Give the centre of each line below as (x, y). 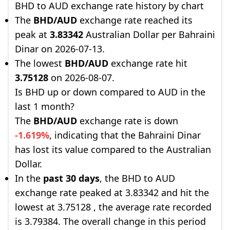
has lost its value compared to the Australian (113, 149)
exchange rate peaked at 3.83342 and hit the (112, 193)
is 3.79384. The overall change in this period (110, 221)
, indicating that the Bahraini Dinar (125, 135)
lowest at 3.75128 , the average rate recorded (113, 207)
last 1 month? (45, 106)
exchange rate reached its (135, 20)
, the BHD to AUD (137, 178)
